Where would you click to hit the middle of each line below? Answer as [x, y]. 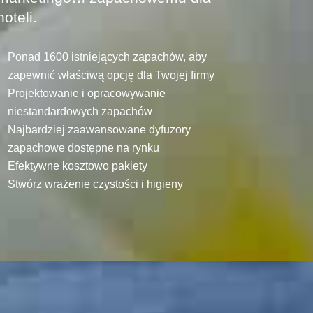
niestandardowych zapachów [80, 111]
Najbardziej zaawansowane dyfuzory [99, 129]
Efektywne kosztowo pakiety [77, 166]
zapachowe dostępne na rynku [83, 147]
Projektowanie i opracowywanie [86, 93]
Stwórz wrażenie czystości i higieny [95, 184]
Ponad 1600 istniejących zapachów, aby [107, 57]
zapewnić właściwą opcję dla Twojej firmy [111, 75]
